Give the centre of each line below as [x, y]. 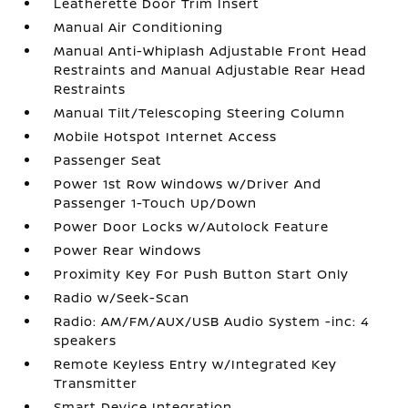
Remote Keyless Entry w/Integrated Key [196, 364]
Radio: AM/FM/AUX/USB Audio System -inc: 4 [212, 321]
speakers [86, 340]
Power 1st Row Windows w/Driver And [188, 184]
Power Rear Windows [128, 250]
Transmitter [96, 383]
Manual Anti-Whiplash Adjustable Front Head [211, 51]
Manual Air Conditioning [139, 27]
